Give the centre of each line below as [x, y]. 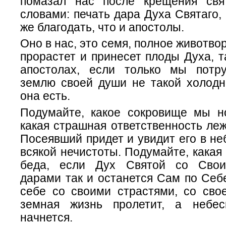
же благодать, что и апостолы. [102, 27]
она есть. [45, 96]
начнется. [46, 217]
